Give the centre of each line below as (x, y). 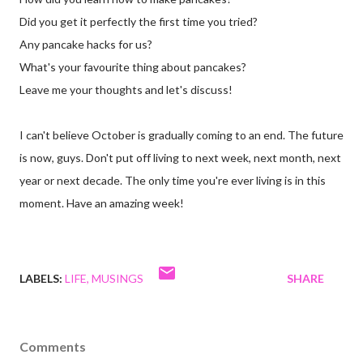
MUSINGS (117, 279)
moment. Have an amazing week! (102, 203)
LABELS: (41, 279)
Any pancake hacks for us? (86, 45)
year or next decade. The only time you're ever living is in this (173, 181)
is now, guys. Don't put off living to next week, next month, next (180, 158)
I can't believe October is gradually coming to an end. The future (181, 135)
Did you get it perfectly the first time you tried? (139, 22)
